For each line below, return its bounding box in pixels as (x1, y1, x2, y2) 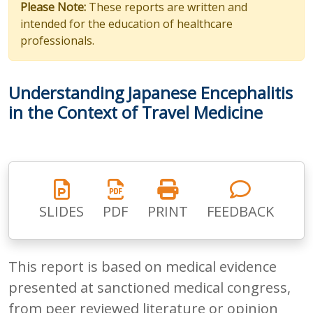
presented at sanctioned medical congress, (8, 277, 291, 297)
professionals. (20, 32, 94, 48)
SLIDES (39, 201, 85, 221)
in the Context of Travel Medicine (8, 101, 263, 124)
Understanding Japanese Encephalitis (8, 81, 293, 104)
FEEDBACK (206, 201, 274, 221)
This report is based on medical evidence (8, 256, 277, 276)
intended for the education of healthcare (20, 15, 233, 31)
